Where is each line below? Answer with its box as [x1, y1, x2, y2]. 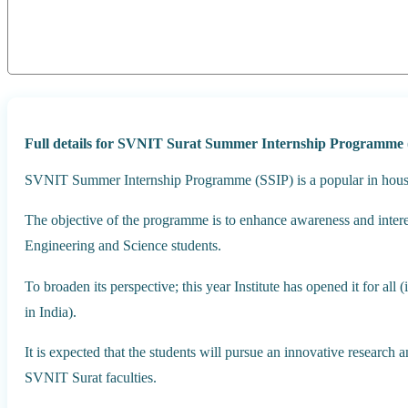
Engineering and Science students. [25, 237, 222, 255]
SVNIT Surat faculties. [25, 369, 158, 387]
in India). [25, 302, 77, 321]
